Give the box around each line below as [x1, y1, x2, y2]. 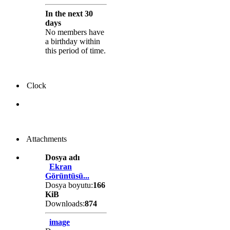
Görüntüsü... [45, 171, 89, 180]
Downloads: [45, 199, 85, 208]
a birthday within [45, 36, 100, 46]
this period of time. [45, 46, 106, 55]
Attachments [25, 134, 67, 143]
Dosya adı [45, 152, 80, 162]
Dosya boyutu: [45, 180, 93, 189]
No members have [45, 27, 104, 36]
